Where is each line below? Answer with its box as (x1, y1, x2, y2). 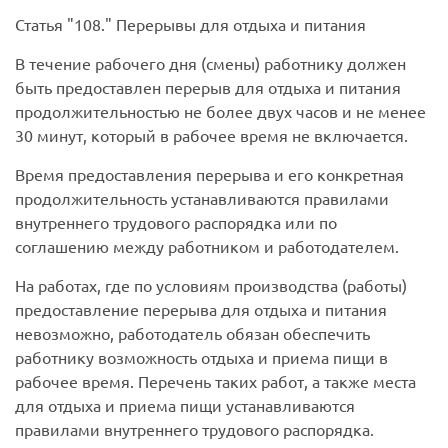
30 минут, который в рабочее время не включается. (15, 125, 408, 146)
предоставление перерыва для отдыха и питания (15, 299, 387, 320)
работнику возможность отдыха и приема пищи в (15, 347, 388, 368)
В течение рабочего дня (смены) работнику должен (15, 53, 406, 74)
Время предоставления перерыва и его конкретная (15, 164, 404, 185)
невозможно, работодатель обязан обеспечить (15, 323, 370, 344)
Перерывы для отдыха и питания (112, 14, 366, 35)
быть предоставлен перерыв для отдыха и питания (15, 77, 401, 98)
